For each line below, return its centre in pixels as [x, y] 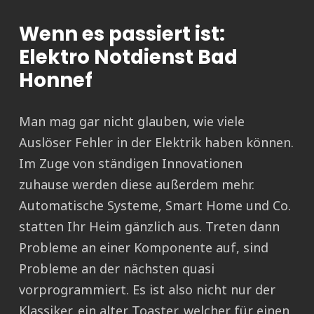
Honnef [56, 81]
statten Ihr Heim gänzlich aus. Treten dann [149, 227]
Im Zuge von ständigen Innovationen [131, 164]
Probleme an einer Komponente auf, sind [144, 248]
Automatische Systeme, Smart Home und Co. [155, 206]
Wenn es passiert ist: [122, 34]
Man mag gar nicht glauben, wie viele [132, 122]
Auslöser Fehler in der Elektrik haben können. [156, 143]
